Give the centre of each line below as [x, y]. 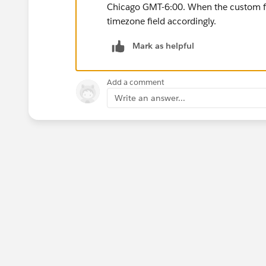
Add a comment [136, 82]
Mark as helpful [163, 45]
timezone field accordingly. [163, 21]
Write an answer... [150, 98]
